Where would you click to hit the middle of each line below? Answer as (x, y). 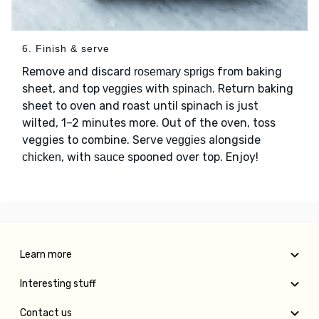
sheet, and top (62, 89)
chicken (42, 157)
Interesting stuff (58, 284)
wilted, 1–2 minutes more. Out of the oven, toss (149, 123)
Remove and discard (78, 72)
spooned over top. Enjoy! (192, 157)
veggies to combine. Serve (94, 140)
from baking (248, 72)
